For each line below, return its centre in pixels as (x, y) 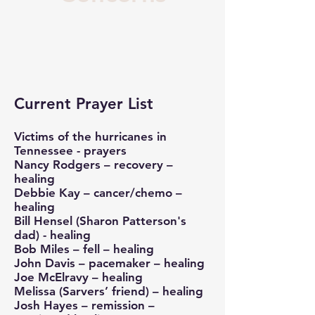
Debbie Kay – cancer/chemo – (98, 193)
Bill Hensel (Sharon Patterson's (100, 221)
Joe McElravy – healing (78, 277)
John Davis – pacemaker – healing (109, 263)
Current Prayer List (84, 104)
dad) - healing (52, 235)
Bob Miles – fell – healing (84, 249)
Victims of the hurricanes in (90, 136)
